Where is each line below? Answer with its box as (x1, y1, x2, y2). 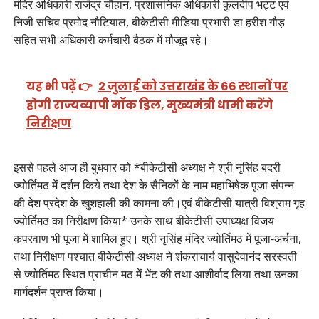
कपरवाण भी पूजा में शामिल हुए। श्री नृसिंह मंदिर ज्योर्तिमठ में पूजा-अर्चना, (13, 230, 301, 246)
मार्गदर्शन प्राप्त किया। (13, 283, 104, 300)
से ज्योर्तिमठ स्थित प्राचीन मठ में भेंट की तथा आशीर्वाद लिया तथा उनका (13, 266, 298, 282)
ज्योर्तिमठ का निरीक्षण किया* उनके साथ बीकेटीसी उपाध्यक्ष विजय (13, 212, 274, 229)
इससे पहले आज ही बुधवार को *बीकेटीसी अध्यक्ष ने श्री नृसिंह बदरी (13, 159, 281, 175)
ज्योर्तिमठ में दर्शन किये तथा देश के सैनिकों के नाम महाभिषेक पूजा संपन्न (13, 177, 294, 193)
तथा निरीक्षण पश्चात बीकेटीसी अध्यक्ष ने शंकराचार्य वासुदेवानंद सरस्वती (13, 248, 297, 264)
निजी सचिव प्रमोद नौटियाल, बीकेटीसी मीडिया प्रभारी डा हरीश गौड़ (13, 14, 285, 31)
